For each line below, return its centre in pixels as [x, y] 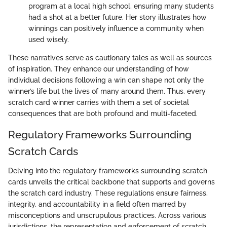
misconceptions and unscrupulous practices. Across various [107, 215]
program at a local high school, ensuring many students [121, 6]
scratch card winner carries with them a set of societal [99, 103]
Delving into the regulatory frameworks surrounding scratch [108, 171]
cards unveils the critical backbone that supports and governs [111, 182]
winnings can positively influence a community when [116, 29]
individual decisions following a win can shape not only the [106, 80]
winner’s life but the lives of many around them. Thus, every [107, 91]
